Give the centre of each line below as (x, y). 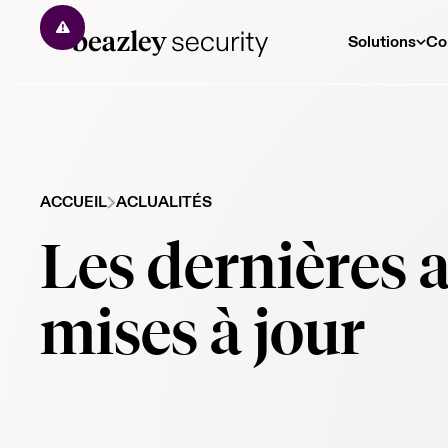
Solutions (382, 41)
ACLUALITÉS (164, 202)
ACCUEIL (73, 202)
